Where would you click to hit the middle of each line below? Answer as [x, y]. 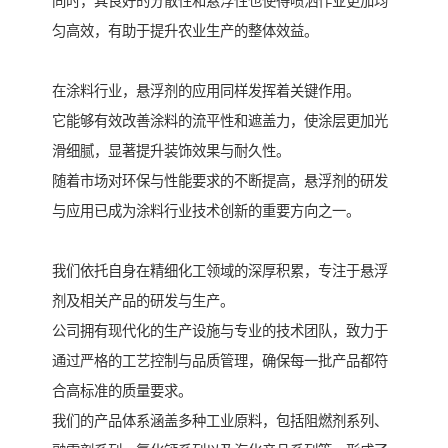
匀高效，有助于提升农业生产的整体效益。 [185, 31]
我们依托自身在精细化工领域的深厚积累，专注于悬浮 [220, 271]
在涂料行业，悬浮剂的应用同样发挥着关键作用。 [206, 91]
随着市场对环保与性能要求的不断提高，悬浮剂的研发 [220, 181]
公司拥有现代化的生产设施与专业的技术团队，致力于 [220, 331]
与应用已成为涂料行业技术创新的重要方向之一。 [206, 211]
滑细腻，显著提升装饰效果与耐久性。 [171, 151]
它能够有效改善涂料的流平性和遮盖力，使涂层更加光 [220, 121]
